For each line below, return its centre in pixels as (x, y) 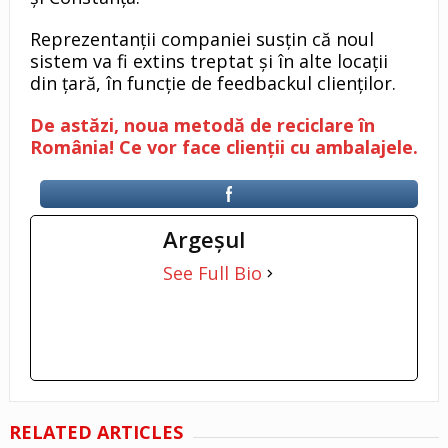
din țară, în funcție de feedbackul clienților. (212, 83)
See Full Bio (212, 273)
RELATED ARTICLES (95, 432)
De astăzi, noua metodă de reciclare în (202, 125)
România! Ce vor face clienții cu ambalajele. (223, 147)
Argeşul (203, 239)
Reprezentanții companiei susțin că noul (201, 39)
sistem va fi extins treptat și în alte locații (208, 61)
